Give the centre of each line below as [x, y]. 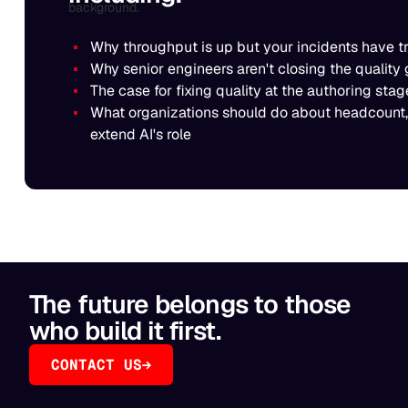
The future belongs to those [190, 304]
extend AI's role [140, 134]
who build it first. [125, 330]
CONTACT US [97, 364]
